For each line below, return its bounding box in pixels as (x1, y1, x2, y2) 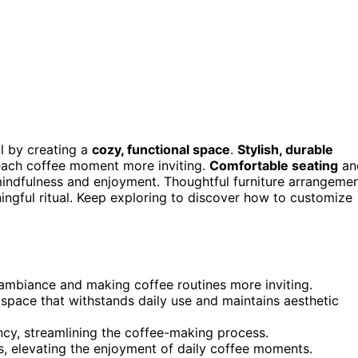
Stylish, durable (237, 141, 333, 157)
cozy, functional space (92, 141, 230, 157)
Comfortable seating (209, 157, 338, 173)
